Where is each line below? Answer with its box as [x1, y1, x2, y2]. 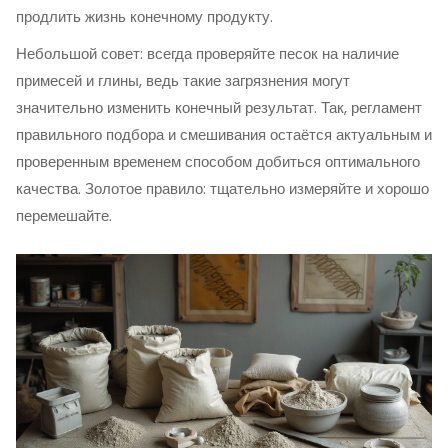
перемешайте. [16, 205, 112, 226]
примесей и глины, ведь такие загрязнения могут [16, 70, 350, 91]
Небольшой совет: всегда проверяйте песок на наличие [16, 43, 399, 64]
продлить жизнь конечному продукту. [16, 6, 273, 27]
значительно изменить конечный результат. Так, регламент [16, 97, 422, 118]
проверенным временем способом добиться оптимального [16, 151, 420, 172]
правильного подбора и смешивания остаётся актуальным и [16, 124, 432, 145]
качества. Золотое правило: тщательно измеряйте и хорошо [16, 178, 429, 199]
